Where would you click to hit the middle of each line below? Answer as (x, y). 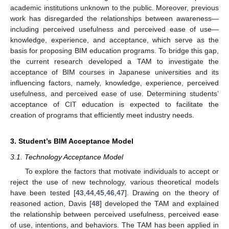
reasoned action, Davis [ (51, 204)
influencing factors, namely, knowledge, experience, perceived (114, 83)
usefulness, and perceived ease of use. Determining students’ (114, 94)
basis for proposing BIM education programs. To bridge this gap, (114, 51)
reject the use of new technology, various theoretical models (114, 182)
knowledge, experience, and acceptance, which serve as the (114, 40)
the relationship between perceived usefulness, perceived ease (114, 214)
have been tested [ (43, 193)
